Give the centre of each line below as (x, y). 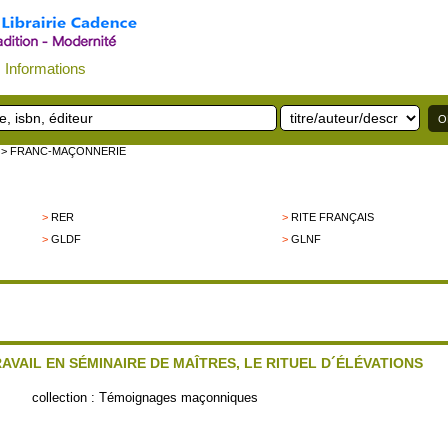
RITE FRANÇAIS (333, 217)
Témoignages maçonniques (179, 397)
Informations (45, 68)
